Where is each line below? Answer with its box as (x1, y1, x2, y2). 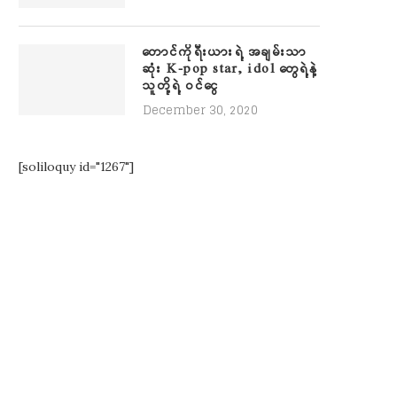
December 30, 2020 (143, 100, 258, 121)
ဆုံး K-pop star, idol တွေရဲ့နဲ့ (143, 60, 318, 78)
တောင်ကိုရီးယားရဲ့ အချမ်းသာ (143, 43, 307, 61)
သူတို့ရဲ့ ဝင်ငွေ (143, 77, 220, 95)
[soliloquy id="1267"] (19, 159, 134, 175)
